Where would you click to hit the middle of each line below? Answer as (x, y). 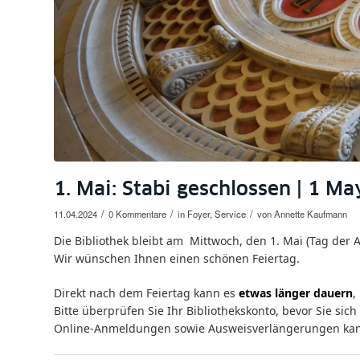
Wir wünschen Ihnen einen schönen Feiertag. (177, 259)
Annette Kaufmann (311, 214)
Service (230, 214)
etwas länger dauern (296, 293)
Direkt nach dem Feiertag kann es (146, 293)
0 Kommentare (137, 214)
